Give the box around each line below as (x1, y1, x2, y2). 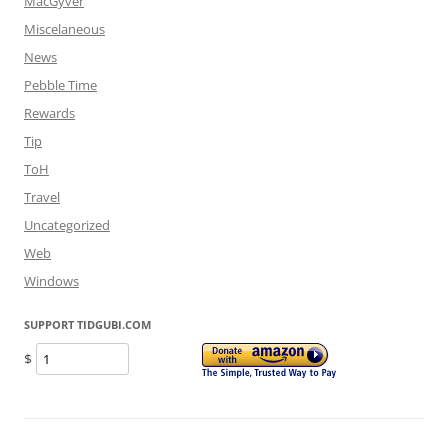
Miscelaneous (24, 20, 105, 38)
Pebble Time (24, 76, 97, 94)
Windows (24, 272, 79, 290)
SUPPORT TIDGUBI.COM (24, 317, 151, 332)
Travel (24, 188, 60, 206)
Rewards (24, 104, 75, 122)
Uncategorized (24, 216, 110, 234)
